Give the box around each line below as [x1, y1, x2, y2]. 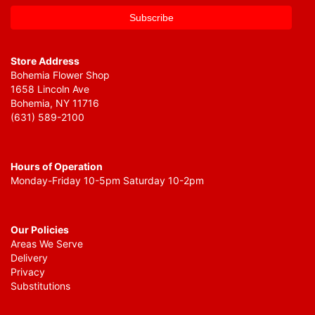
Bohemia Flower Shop [11, 69, 110, 82]
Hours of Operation [11, 160, 103, 173]
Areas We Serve [11, 238, 83, 250]
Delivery [11, 252, 48, 264]
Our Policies [11, 224, 69, 236]
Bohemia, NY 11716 [11, 97, 99, 110]
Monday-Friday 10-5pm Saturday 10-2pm [11, 174, 204, 187]
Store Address [11, 55, 79, 67]
